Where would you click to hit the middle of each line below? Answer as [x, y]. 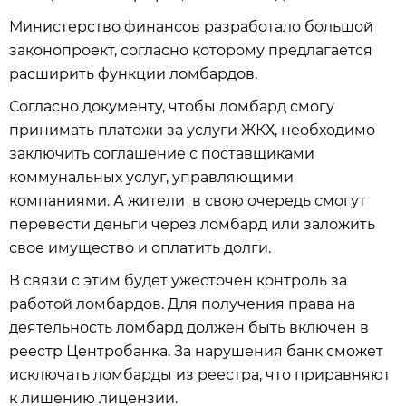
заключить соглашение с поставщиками [162, 154]
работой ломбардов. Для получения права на [182, 304]
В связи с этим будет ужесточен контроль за [178, 280]
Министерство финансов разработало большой [191, 27]
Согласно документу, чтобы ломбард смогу [172, 106]
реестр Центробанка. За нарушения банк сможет [196, 351]
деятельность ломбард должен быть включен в [189, 328]
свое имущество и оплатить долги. [140, 248]
